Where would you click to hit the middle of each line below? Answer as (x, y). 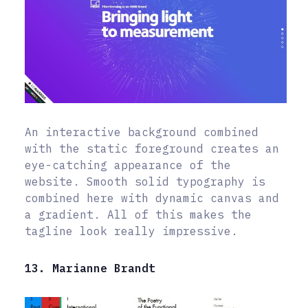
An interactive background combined (142, 132)
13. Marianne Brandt (90, 268)
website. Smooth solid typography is (145, 181)
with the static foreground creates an (152, 148)
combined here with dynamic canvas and (152, 198)
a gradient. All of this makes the (138, 214)
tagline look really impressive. (131, 231)
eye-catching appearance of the (128, 165)
